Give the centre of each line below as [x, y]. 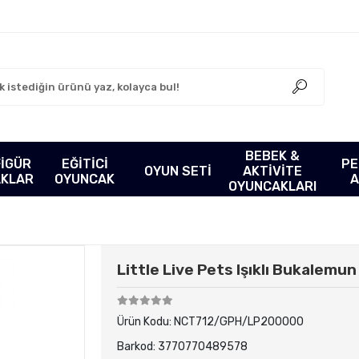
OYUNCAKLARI [273, 186]
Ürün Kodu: [145, 322]
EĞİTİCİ [85, 163]
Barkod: [137, 347]
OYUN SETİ [178, 171]
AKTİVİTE [273, 171]
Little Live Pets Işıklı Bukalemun [236, 270]
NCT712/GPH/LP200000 [238, 322]
